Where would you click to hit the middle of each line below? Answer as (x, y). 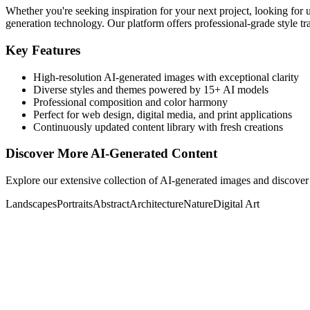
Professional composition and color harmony (130, 102)
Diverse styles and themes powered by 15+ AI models (151, 89)
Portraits (75, 204)
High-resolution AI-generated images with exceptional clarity (166, 77)
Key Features (43, 51)
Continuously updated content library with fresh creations (158, 127)
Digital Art (236, 204)
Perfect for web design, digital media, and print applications (163, 114)
